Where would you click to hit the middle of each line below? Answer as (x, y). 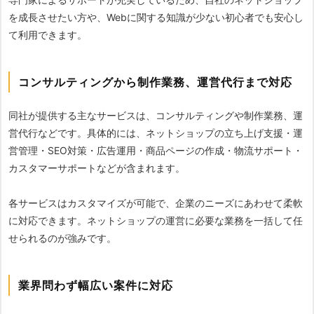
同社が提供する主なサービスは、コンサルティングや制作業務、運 (156, 116)
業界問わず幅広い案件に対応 (96, 286)
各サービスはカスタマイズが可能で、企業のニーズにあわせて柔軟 (156, 203)
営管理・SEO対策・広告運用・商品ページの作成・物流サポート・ (156, 151)
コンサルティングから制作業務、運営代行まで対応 (155, 82)
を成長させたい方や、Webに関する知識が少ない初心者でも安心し (156, 18)
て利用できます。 (48, 35)
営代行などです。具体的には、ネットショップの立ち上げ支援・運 (156, 133)
